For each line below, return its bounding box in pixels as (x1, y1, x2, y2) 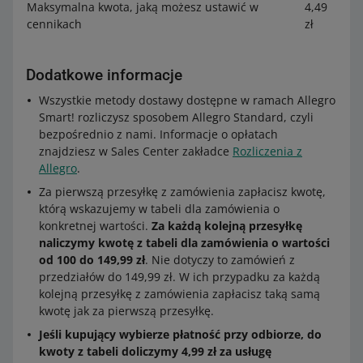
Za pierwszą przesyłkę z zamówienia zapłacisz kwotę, (39, 184, 326, 200)
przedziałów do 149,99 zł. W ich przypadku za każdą (39, 269, 320, 285)
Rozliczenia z (233, 143, 302, 160)
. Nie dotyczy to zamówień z (145, 252, 295, 268)
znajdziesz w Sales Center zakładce (39, 143, 233, 160)
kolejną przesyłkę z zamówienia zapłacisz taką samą (39, 286, 320, 302)
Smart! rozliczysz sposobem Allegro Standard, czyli (39, 109, 314, 126)
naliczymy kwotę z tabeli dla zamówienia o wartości (39, 235, 330, 251)
